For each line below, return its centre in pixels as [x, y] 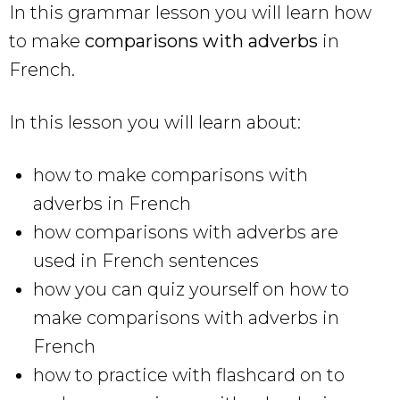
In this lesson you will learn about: [155, 122]
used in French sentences [146, 260]
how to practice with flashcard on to [189, 375]
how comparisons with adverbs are [186, 232]
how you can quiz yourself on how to [191, 289]
